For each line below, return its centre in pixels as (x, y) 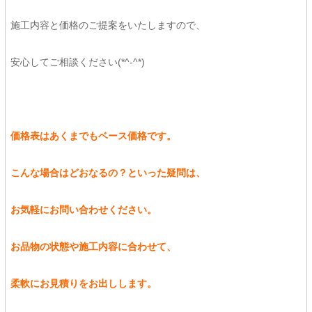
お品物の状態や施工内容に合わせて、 (93, 247)
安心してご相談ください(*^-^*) (77, 62)
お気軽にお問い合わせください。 (83, 210)
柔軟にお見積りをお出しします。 (83, 283)
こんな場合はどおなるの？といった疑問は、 (108, 173)
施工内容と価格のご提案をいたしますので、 (108, 25)
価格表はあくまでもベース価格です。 (93, 136)
